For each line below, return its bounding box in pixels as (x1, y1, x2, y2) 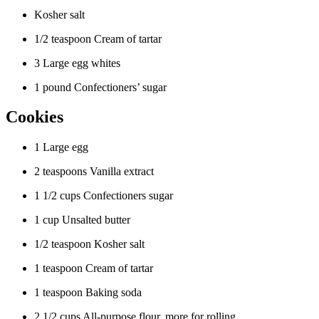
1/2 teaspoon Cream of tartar (34, 32, 162, 45)
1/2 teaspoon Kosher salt (34, 238, 145, 251)
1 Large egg (34, 141, 88, 154)
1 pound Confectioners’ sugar (34, 80, 167, 93)
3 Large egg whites (34, 56, 120, 69)
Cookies (6, 108, 63, 127)
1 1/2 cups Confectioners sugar (34, 189, 173, 202)
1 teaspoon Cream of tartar (34, 262, 153, 275)
